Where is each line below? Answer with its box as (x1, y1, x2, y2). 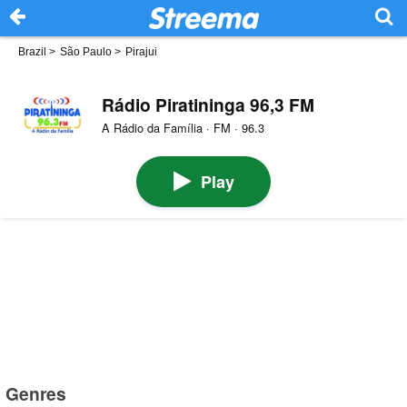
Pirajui (125, 45, 157, 58)
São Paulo (60, 45, 112, 58)
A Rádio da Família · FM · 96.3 (101, 119, 264, 137)
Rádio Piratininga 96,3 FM (101, 91, 314, 117)
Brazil (18, 45, 46, 58)
